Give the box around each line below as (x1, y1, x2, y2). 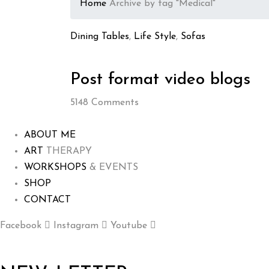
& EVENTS (86, 163, 138, 173)
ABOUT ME (24, 130, 76, 141)
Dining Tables (70, 32, 129, 42)
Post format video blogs (70, 71, 250, 89)
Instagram (53, 221, 98, 231)
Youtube (110, 221, 147, 231)
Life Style (134, 32, 176, 42)
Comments (88, 98, 139, 108)
